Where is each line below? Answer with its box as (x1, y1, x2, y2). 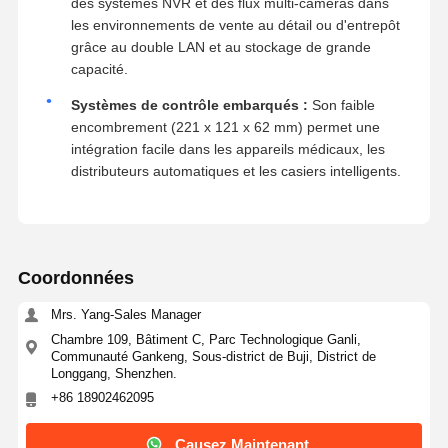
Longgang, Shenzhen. (50, 365, 177, 381)
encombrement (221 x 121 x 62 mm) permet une (70, 118, 380, 135)
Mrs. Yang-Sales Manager (50, 306, 201, 322)
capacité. (70, 60, 128, 77)
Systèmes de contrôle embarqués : (70, 96, 308, 113)
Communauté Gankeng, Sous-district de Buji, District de (50, 348, 376, 364)
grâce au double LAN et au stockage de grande (70, 38, 371, 55)
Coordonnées (17, 268, 134, 289)
